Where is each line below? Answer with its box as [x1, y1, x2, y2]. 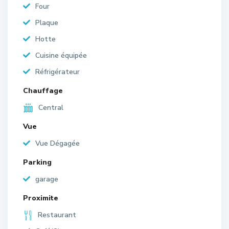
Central [38, 102, 63, 112]
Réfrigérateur [35, 66, 80, 77]
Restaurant [38, 210, 76, 220]
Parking [23, 157, 52, 167]
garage [35, 174, 58, 184]
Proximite [23, 193, 58, 203]
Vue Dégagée [35, 138, 80, 148]
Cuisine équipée [35, 50, 87, 60]
